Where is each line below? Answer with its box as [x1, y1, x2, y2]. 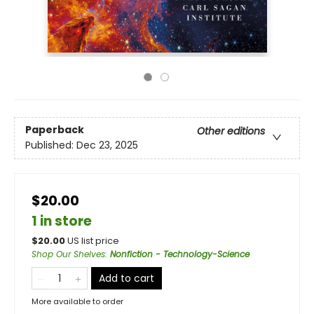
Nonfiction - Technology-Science [110, 248, 250, 260]
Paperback [25, 123, 84, 137]
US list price [67, 235, 119, 247]
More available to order [32, 296, 123, 307]
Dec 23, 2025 [76, 138, 138, 153]
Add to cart [99, 271, 154, 285]
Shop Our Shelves [32, 248, 105, 260]
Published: [25, 138, 76, 153]
